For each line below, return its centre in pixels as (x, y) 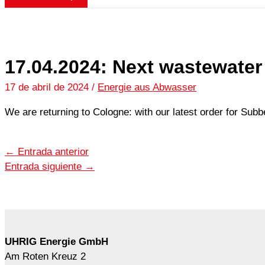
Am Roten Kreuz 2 (45, 257)
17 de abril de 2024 (48, 87)
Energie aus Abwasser (147, 87)
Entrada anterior (52, 152)
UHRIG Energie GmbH (56, 242)
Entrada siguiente (45, 167)
